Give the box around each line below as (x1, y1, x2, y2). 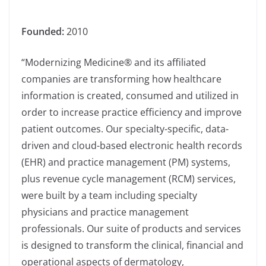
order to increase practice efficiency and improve (21, 106, 242, 119)
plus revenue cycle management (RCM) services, (21, 172, 236, 186)
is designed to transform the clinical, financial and (21, 239, 243, 252)
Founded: (21, 25, 64, 39)
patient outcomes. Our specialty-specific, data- (21, 122, 229, 136)
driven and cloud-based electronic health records (21, 139, 242, 153)
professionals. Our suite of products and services (21, 222, 241, 236)
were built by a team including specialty (21, 189, 197, 202)
